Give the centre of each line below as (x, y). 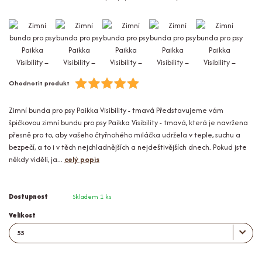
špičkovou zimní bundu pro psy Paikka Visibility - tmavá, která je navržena (128, 123)
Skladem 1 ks (92, 197)
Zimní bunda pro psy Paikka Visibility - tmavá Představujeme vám (116, 111)
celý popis (82, 160)
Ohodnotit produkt (39, 83)
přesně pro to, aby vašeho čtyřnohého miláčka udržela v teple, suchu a (125, 135)
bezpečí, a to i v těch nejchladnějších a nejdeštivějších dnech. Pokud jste (128, 147)
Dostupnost (28, 197)
